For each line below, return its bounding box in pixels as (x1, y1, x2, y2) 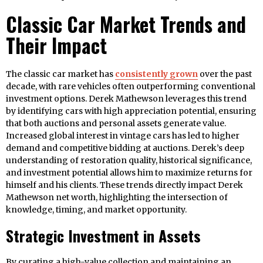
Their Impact (6, 31, 107, 60)
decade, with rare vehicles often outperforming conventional (6, 81, 255, 92)
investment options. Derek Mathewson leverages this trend (6, 93, 247, 104)
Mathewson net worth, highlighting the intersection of (6, 192, 228, 203)
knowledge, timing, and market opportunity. (6, 204, 187, 215)
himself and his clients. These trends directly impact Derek (6, 180, 243, 191)
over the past (198, 69, 252, 80)
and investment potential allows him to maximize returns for (6, 167, 252, 178)
